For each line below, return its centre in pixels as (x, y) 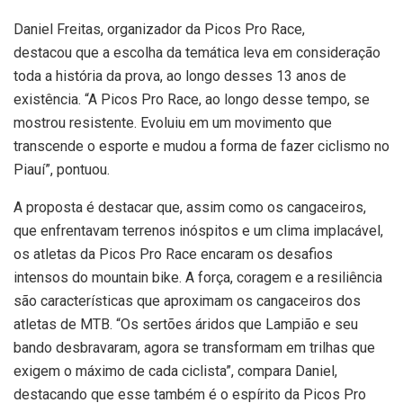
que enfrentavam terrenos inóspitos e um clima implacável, (198, 231)
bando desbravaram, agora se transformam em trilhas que (194, 348)
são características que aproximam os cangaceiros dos (187, 301)
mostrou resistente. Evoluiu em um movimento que (173, 123)
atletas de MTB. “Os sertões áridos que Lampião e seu (186, 325)
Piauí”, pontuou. (62, 170)
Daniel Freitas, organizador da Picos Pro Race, (159, 30)
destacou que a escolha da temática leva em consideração (197, 53)
